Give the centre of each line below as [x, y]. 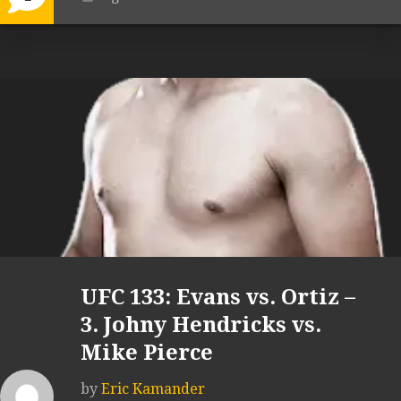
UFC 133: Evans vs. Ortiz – [218, 298]
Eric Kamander [153, 389]
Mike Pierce [147, 353]
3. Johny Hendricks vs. [201, 325]
